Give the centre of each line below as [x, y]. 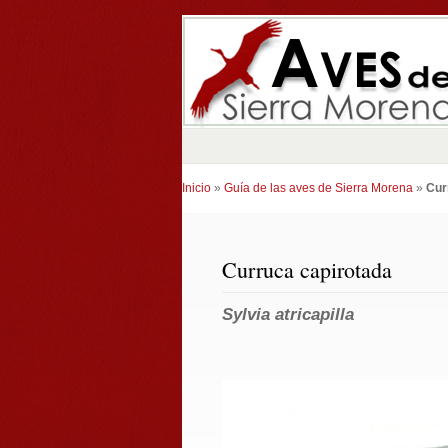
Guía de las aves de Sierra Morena [318, 188]
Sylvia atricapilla [288, 314]
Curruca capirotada [307, 269]
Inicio [196, 188]
